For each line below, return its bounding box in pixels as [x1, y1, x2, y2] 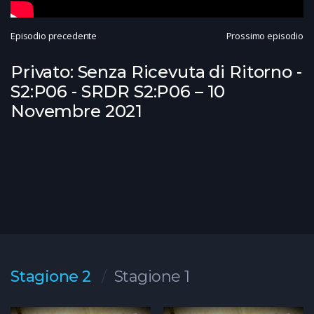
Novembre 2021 [11, 100, 143, 121]
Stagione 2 [11, 266, 91, 286]
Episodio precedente [11, 29, 97, 42]
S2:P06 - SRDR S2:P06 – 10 [11, 81, 226, 102]
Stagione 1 [114, 266, 190, 286]
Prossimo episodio [226, 29, 303, 42]
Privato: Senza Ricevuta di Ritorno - [11, 61, 302, 82]
